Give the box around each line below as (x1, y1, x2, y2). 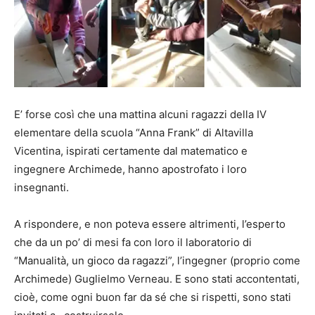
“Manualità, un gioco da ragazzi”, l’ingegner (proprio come (14, 253, 300, 267)
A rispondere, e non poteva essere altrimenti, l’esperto (14, 217, 285, 231)
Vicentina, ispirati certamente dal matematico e (14, 143, 247, 157)
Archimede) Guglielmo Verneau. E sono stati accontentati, (14, 271, 300, 285)
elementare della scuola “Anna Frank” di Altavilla (14, 125, 253, 139)
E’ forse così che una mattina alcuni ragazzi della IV (14, 107, 266, 121)
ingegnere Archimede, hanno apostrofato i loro (14, 162, 247, 176)
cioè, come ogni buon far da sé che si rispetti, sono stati (14, 290, 291, 304)
